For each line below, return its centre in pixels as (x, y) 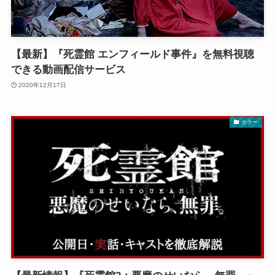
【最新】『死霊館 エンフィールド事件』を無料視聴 (132, 55)
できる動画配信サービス (68, 70)
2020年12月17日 (43, 85)
